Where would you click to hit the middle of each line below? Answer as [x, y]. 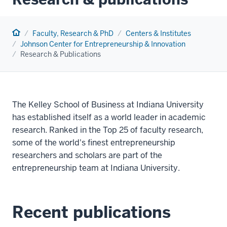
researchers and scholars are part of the [87, 156]
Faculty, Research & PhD [73, 34]
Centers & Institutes [158, 34]
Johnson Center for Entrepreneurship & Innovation [103, 44]
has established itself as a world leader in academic [109, 118]
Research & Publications [61, 54]
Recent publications [91, 212]
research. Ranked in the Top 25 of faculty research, [108, 130]
